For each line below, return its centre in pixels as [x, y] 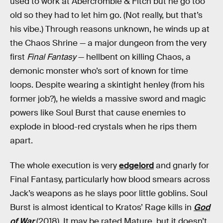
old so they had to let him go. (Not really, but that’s [106, 15]
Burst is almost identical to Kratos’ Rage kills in [102, 207]
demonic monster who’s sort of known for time [99, 71]
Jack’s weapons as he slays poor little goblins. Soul [109, 193]
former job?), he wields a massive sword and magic [108, 99]
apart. [21, 141]
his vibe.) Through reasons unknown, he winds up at [110, 29]
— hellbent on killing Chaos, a [133, 57]
